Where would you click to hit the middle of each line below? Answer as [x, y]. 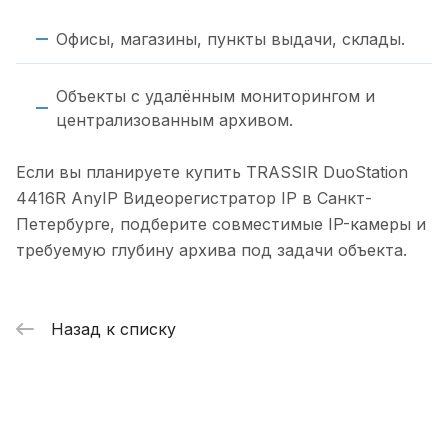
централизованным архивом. [174, 120]
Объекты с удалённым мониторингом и [215, 96]
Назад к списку [113, 328]
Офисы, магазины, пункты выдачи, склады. [230, 39]
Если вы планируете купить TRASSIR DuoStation [212, 172]
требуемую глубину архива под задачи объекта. [211, 250]
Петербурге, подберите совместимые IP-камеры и [221, 224]
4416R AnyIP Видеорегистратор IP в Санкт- [194, 198]
